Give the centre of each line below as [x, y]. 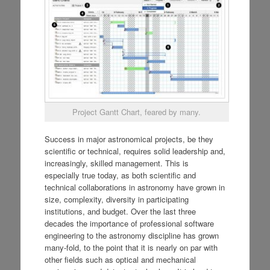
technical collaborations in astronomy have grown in [134, 187]
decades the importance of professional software [129, 224]
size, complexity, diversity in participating [116, 199]
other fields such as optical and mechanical [120, 260]
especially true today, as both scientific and [120, 175]
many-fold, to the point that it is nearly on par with [131, 248]
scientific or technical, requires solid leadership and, [135, 151]
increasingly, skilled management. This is [116, 163]
